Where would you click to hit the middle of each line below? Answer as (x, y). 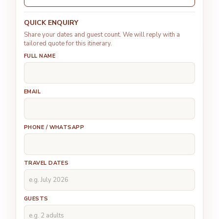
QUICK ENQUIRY (51, 23)
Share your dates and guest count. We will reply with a (102, 35)
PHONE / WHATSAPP (54, 128)
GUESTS (36, 199)
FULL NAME (40, 56)
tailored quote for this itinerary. (68, 44)
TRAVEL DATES (46, 163)
